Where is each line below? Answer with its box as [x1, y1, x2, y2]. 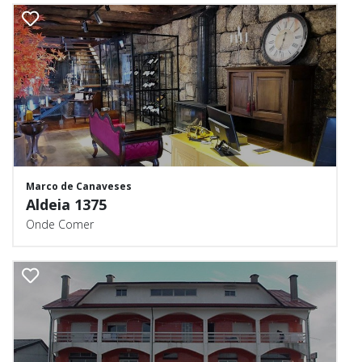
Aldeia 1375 [26, 195, 107, 214]
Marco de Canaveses [26, 179, 132, 193]
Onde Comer [26, 217, 94, 232]
